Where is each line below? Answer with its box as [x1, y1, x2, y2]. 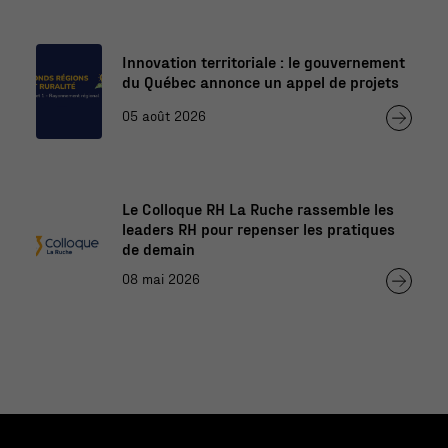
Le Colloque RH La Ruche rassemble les [121, 198, 394, 218]
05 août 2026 [121, 107, 206, 125]
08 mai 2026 [121, 270, 200, 288]
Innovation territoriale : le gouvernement [121, 51, 405, 71]
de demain [121, 238, 195, 258]
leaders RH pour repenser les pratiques [121, 218, 395, 238]
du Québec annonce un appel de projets [121, 71, 399, 91]
